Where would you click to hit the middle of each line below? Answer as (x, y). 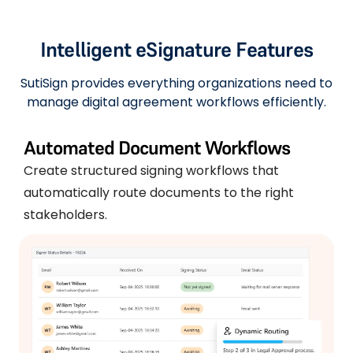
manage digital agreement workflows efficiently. (176, 102)
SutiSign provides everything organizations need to (176, 83)
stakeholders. (65, 214)
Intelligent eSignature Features (176, 49)
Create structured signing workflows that (151, 170)
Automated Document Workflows (157, 147)
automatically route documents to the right (159, 192)
